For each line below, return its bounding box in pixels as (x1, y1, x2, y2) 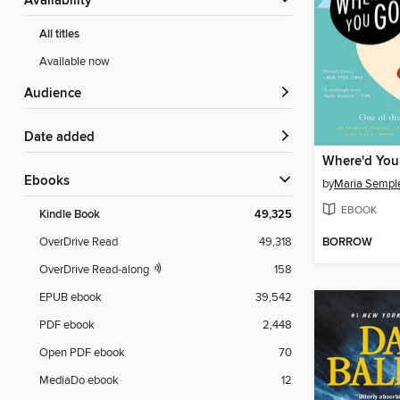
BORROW (322, 235, 372, 251)
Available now (39, 54, 110, 70)
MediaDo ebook (39, 373, 119, 388)
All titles (39, 27, 79, 43)
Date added (34, 129, 95, 146)
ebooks (32, 173, 70, 190)
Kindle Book (39, 207, 100, 223)
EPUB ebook (39, 290, 102, 305)
